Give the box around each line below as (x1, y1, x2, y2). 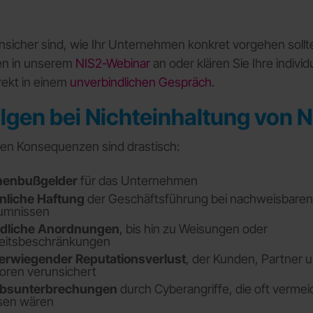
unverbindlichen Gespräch (69, 75, 212, 90)
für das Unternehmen (77, 173, 198, 189)
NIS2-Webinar (75, 56, 150, 71)
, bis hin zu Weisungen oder (119, 221, 268, 236)
